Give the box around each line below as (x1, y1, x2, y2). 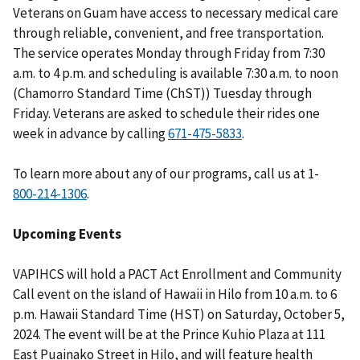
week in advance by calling (13, 124, 168, 142)
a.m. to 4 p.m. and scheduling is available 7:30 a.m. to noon (13, 63, 338, 82)
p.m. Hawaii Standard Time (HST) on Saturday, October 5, (13, 305, 345, 323)
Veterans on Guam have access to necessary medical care (13, 3, 338, 22)
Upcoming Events (13, 224, 121, 243)
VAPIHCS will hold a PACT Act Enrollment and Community (13, 264, 342, 283)
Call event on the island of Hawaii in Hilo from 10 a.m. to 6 (13, 284, 337, 303)
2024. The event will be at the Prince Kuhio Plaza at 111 (13, 325, 325, 343)
